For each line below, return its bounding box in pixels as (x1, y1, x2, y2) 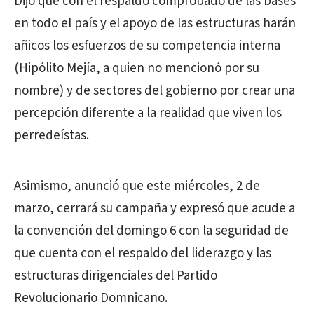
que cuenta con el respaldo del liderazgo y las (14, 244, 271, 263)
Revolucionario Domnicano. (14, 289, 168, 308)
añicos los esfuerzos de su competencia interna (14, 36, 280, 55)
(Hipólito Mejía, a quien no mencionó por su (14, 59, 259, 78)
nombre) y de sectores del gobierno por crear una (14, 81, 295, 100)
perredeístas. (14, 126, 89, 145)
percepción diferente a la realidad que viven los (14, 104, 282, 123)
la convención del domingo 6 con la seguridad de (14, 221, 289, 240)
